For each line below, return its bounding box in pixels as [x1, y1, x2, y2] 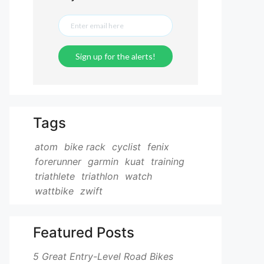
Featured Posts [33, 224, 134, 241]
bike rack [64, 141, 105, 153]
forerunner [35, 156, 81, 167]
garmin [88, 156, 118, 167]
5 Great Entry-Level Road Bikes [33, 250, 173, 262]
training [151, 156, 184, 167]
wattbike [35, 185, 74, 197]
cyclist [112, 141, 141, 153]
